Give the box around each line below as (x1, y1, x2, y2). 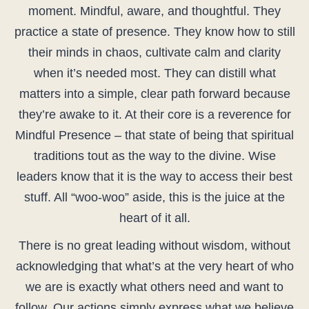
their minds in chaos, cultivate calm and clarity (28, 46, 281, 60)
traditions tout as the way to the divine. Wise (33, 149, 276, 163)
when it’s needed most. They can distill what (33, 66, 276, 81)
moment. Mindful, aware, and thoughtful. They (28, 4, 281, 19)
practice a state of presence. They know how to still (14, 25, 295, 39)
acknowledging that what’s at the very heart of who (15, 259, 294, 274)
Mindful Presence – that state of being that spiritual (15, 128, 294, 143)
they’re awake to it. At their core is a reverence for (18, 108, 291, 122)
